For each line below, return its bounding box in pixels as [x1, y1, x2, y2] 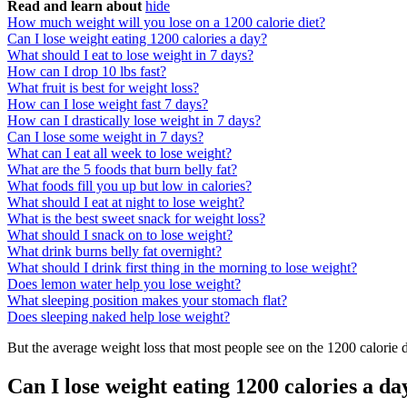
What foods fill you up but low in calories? [7, 178, 252, 194]
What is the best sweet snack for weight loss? [7, 211, 265, 227]
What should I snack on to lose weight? [7, 227, 233, 243]
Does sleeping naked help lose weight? [7, 309, 230, 325]
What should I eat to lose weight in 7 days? [7, 47, 253, 64]
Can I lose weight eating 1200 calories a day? [7, 31, 267, 47]
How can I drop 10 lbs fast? [7, 64, 166, 80]
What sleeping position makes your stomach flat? [7, 293, 287, 309]
